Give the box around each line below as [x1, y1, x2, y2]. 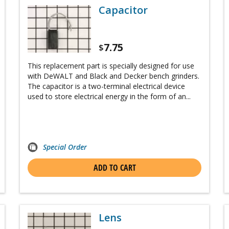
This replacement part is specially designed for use [28, 61, 194, 71]
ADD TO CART [93, 162, 136, 174]
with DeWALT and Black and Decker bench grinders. [28, 71, 199, 81]
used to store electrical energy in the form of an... [28, 91, 191, 102]
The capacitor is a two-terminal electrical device [28, 81, 185, 91]
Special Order [43, 142, 87, 152]
